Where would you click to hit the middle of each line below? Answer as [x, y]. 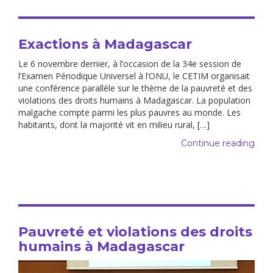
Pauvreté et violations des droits [135, 232]
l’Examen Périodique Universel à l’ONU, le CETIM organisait [134, 76]
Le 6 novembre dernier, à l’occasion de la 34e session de [130, 63]
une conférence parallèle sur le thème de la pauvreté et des [135, 88]
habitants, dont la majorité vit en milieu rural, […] [114, 124]
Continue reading [218, 143]
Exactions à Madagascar [105, 44]
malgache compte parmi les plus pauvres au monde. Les [129, 112]
